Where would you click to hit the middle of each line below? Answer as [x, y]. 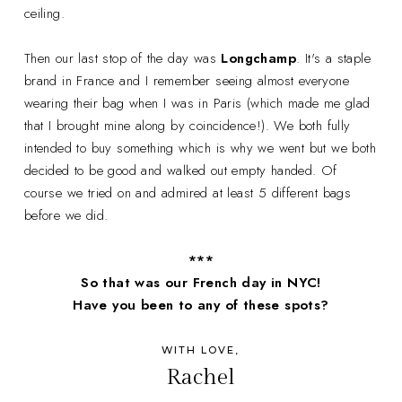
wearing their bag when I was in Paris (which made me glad [197, 103]
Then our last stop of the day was [122, 58]
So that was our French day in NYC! [201, 282]
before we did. [68, 215]
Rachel [201, 377]
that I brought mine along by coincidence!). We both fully [187, 125]
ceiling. [47, 13]
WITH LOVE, [201, 350]
